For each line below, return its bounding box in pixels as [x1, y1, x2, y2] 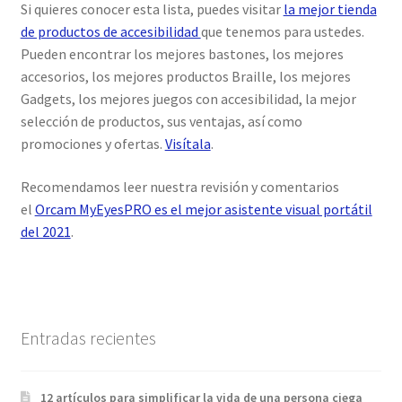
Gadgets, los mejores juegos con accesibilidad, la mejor [20, 90, 356, 109]
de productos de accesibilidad [20, 22, 201, 41]
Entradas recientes [20, 327, 156, 350]
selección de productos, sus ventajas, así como [20, 112, 302, 131]
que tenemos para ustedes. [200, 22, 364, 41]
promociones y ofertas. [20, 135, 165, 153]
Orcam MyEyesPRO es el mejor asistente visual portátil [34, 199, 372, 218]
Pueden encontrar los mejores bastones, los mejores [20, 45, 344, 64]
